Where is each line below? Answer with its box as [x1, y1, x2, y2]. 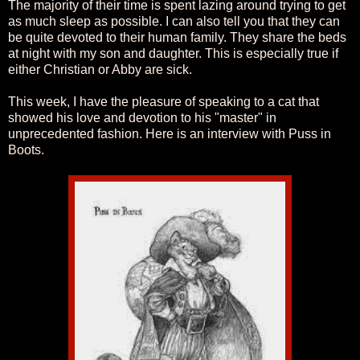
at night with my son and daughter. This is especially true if [8, 46, 338, 60]
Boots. [8, 142, 44, 157]
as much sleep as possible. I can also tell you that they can [8, 14, 340, 28]
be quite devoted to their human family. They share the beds [8, 30, 346, 44]
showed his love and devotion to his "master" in [8, 110, 276, 125]
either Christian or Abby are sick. [8, 62, 192, 76]
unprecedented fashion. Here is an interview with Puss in [8, 126, 331, 141]
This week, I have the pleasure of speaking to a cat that [8, 94, 319, 108]
